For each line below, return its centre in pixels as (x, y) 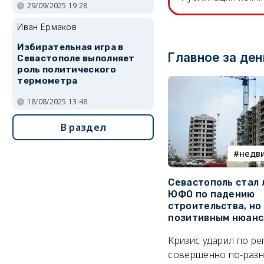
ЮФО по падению (212, 194)
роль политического (67, 70)
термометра (47, 81)
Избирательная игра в (70, 47)
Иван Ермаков (47, 27)
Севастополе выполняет (76, 59)
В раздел (83, 127)
